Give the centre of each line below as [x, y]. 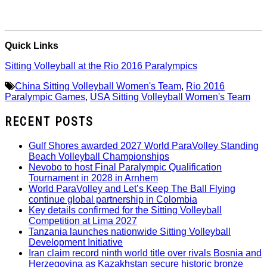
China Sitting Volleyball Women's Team [98, 86]
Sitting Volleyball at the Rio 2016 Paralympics [101, 66]
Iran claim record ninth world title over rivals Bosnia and [145, 253]
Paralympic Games [45, 97]
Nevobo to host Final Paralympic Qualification [125, 167]
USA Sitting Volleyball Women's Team [170, 97]
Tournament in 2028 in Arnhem [93, 178]
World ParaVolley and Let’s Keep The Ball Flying [132, 189]
